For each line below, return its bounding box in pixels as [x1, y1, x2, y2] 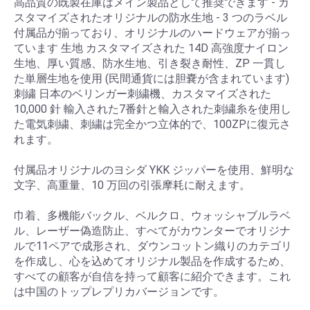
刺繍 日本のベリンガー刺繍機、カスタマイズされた [14, 86, 271, 100]
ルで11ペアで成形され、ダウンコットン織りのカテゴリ [14, 239, 292, 253]
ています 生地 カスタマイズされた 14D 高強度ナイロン [14, 41, 289, 55]
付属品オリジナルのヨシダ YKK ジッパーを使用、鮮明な [14, 163, 294, 176]
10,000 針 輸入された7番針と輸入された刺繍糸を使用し [14, 102, 291, 116]
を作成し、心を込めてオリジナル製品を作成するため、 [14, 254, 291, 268]
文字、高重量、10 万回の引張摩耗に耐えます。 [14, 178, 250, 192]
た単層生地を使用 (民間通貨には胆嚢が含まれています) [14, 71, 289, 85]
